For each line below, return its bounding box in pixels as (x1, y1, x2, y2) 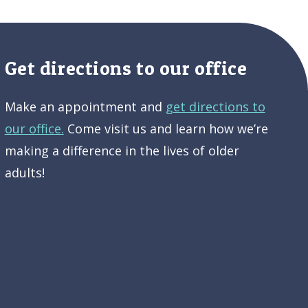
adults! (4, 164, 45, 181)
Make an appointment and (4, 98, 166, 115)
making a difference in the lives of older (4, 142, 239, 159)
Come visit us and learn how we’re (63, 120, 268, 137)
